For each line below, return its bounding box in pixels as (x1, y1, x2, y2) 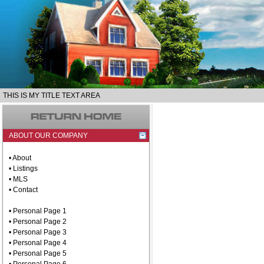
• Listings (9, 164, 38, 173)
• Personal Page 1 (9, 207, 67, 215)
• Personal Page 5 (9, 249, 67, 258)
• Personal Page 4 (9, 239, 67, 247)
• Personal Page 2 (9, 217, 67, 226)
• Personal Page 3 (9, 228, 67, 236)
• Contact (9, 186, 38, 194)
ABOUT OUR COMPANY (9, 131, 88, 140)
